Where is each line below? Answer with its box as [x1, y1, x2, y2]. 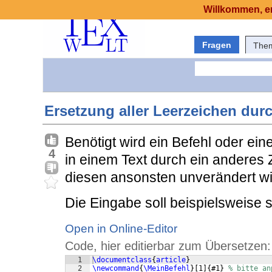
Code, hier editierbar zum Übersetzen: [65, 239, 271, 253]
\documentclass [92, 256, 152, 265]
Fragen [202, 40, 231, 50]
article [156, 256, 186, 265]
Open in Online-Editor [65, 222, 177, 236]
